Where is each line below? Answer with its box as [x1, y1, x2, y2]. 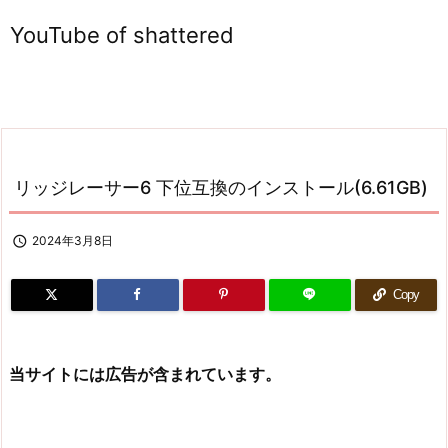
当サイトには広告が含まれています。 [9, 364, 281, 384]
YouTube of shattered [10, 22, 234, 48]
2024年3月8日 [32, 233, 113, 248]
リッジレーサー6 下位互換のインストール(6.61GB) [14, 177, 428, 198]
